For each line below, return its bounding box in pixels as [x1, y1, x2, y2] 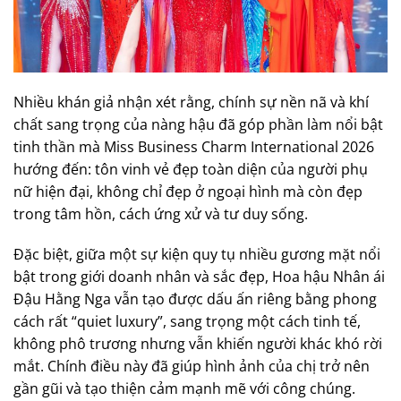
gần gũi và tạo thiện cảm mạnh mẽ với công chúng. [13, 379, 355, 399]
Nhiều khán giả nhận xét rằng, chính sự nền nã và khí [13, 91, 369, 112]
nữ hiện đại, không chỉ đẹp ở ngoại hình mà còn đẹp [13, 181, 363, 201]
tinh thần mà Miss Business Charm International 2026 [13, 136, 374, 157]
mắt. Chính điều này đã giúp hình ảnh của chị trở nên [13, 356, 370, 377]
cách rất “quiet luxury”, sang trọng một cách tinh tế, [13, 311, 361, 332]
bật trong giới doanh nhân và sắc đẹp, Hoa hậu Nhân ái [13, 267, 385, 287]
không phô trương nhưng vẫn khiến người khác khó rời [13, 334, 382, 354]
